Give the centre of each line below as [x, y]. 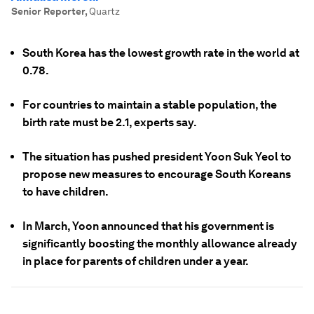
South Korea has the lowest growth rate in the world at [161, 53]
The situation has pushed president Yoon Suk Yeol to [157, 157]
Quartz [104, 11]
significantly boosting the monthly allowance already [160, 244]
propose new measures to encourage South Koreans [157, 174]
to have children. [66, 192]
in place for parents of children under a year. [136, 261]
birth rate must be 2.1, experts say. [110, 122]
